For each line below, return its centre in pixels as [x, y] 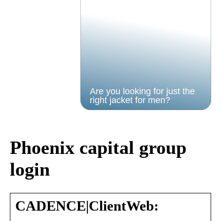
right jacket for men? [130, 100]
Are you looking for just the [142, 91]
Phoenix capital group [98, 148]
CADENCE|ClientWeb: [87, 206]
